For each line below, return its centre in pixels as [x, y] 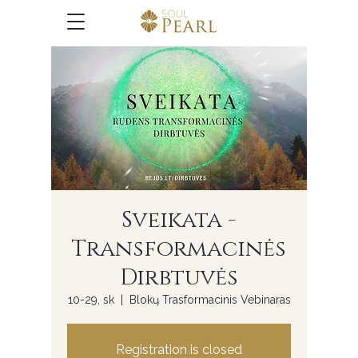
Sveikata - [179, 220]
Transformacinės [179, 249]
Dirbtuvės [179, 278]
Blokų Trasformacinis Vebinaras [210, 300]
